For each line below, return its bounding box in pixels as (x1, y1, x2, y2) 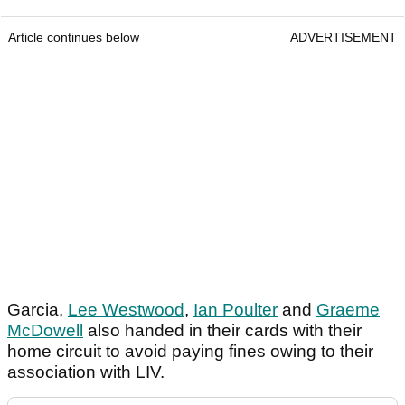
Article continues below (8, 29, 139, 44)
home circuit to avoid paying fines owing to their (7, 341, 373, 361)
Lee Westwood (68, 299, 184, 319)
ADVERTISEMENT (290, 29, 397, 44)
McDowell (7, 320, 83, 340)
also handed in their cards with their (83, 320, 362, 340)
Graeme (316, 299, 380, 319)
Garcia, (7, 299, 68, 319)
